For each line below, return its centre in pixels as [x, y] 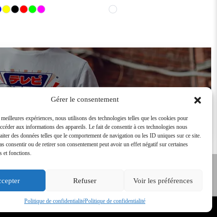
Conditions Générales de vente [101, 201]
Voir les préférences [163, 180]
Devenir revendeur [114, 92]
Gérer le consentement [85, 99]
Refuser [85, 180]
